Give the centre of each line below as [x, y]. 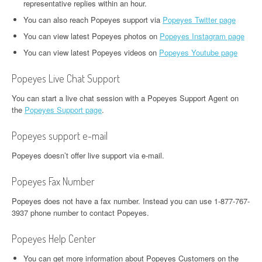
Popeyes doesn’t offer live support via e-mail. [88, 155]
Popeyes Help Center [54, 239]
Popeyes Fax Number [53, 181]
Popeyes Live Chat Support [66, 78]
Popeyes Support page [63, 110]
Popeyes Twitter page [199, 20]
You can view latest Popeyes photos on [92, 36]
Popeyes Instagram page [202, 36]
